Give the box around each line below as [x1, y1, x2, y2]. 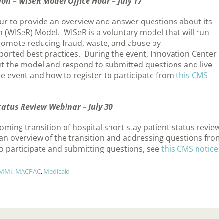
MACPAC [15, 167, 41, 176]
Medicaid [44, 167, 70, 176]
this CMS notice [161, 143, 218, 154]
